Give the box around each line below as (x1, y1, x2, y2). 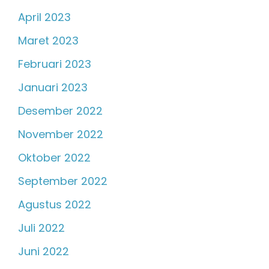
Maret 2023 (18, 33, 79, 49)
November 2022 (18, 127, 103, 142)
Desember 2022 (18, 103, 103, 119)
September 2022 (18, 174, 107, 189)
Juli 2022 (18, 220, 65, 236)
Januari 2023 (18, 80, 88, 95)
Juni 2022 (18, 244, 69, 259)
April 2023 (18, 10, 71, 25)
